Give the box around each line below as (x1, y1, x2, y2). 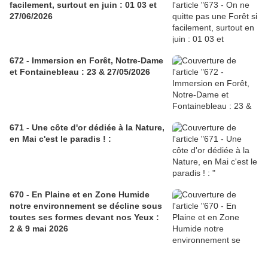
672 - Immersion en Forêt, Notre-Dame (10, 56, 163, 66)
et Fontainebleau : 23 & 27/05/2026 (10, 67, 150, 77)
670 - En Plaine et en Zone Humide (10, 190, 150, 200)
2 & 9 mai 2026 (10, 224, 68, 234)
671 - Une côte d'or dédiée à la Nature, (10, 123, 165, 133)
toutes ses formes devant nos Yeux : (10, 212, 159, 223)
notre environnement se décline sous (10, 201, 162, 211)
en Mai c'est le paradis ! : (10, 134, 111, 144)
